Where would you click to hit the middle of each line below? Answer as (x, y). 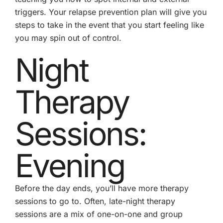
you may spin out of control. (68, 38)
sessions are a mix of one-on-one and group (99, 214)
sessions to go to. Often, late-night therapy (95, 201)
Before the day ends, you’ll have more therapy (102, 188)
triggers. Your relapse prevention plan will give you (111, 12)
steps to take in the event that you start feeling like (109, 25)
